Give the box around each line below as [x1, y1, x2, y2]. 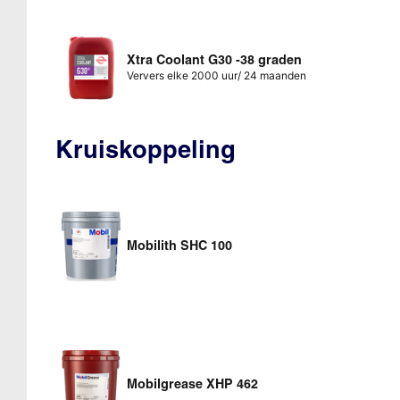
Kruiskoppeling [54, 133, 236, 164]
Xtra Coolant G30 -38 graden [126, 51, 302, 68]
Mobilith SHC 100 [126, 237, 232, 254]
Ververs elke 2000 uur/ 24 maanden [126, 68, 306, 82]
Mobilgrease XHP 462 [126, 376, 258, 393]
